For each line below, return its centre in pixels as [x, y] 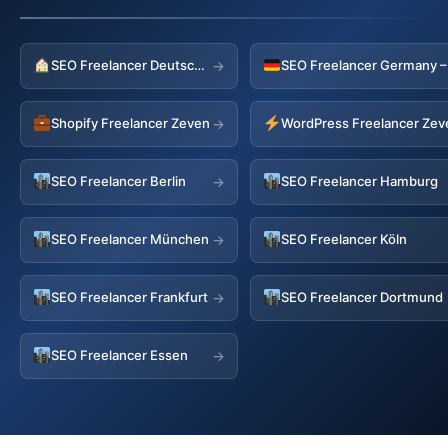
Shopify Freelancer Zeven [131, 123]
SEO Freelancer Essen [120, 355]
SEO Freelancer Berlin [119, 181]
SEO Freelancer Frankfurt [130, 297]
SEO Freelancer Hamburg [360, 181]
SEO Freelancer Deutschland [200, 65]
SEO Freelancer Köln [344, 239]
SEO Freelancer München [130, 239]
